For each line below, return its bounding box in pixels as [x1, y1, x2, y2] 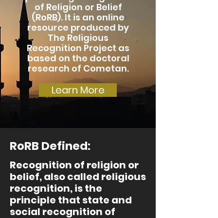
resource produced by [27, 21, 129, 34]
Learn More [51, 83, 105, 97]
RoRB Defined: [10, 138, 91, 154]
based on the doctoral [27, 52, 129, 64]
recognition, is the [10, 182, 102, 195]
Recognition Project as [27, 42, 129, 54]
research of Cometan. [27, 62, 129, 74]
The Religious [48, 32, 109, 44]
